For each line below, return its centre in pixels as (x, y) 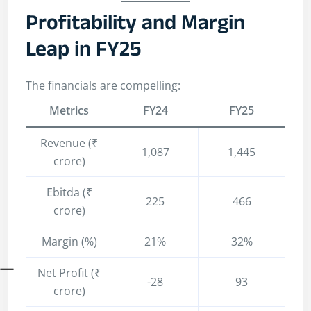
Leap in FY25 (84, 52)
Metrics (69, 111)
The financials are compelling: (103, 86)
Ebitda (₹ (69, 193)
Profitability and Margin (135, 26)
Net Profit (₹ (69, 273)
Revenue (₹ (69, 143)
